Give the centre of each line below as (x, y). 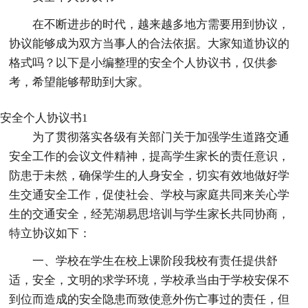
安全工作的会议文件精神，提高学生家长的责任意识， (150, 156)
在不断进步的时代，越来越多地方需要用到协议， (161, 24)
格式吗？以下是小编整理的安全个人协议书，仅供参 (144, 63)
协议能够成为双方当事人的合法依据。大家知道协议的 (150, 43)
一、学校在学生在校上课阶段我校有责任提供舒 (155, 261)
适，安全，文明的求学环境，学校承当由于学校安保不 (150, 280)
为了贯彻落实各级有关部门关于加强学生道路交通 (161, 137)
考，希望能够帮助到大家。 (79, 82)
